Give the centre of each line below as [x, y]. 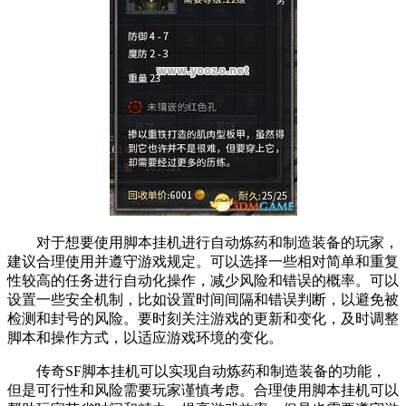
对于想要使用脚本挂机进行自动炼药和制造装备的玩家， [203, 243]
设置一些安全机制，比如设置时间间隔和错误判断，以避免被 [203, 300]
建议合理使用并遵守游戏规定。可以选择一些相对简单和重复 [203, 262]
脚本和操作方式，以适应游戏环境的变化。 [145, 338]
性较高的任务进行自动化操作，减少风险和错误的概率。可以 [203, 281]
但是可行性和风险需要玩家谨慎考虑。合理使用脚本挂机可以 [203, 391]
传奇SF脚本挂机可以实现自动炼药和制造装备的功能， [197, 372]
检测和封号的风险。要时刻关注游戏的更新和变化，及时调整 [203, 319]
